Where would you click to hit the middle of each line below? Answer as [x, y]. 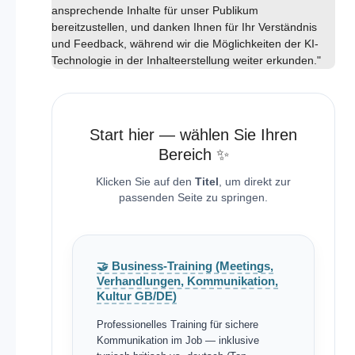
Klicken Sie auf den [145, 181]
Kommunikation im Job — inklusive [177, 340]
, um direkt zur [255, 181]
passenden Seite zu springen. [193, 197]
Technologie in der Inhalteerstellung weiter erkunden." [186, 60]
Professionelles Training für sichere [177, 324]
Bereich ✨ [193, 154]
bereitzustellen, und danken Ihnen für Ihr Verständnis [184, 27]
